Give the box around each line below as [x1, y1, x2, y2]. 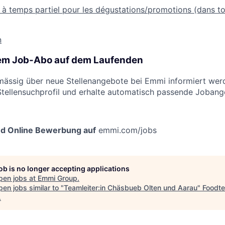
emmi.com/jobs [98, 125, 157, 135]
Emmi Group [38, 173, 77, 182]
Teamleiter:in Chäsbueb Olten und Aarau [64, 183, 197, 192]
